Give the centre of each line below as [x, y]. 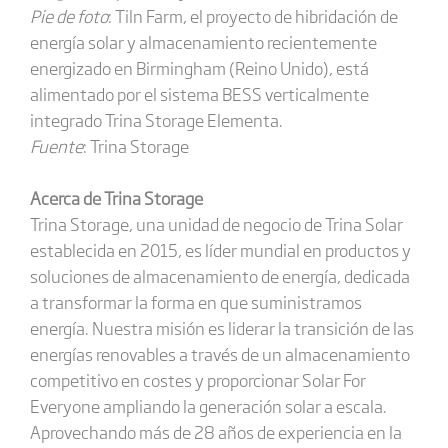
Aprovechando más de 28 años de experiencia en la [215, 431]
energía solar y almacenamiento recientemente [203, 41]
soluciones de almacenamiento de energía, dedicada [219, 275]
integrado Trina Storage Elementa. [156, 119]
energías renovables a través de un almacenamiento [219, 353]
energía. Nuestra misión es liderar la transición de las [221, 327]
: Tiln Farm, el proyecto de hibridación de [252, 15]
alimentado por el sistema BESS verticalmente [199, 93]
